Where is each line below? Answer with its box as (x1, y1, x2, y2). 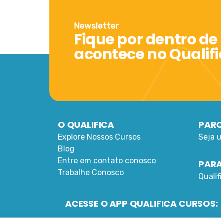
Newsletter (74, 21, 118, 31)
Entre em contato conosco (58, 156, 156, 165)
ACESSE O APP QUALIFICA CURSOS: (65, 197, 218, 210)
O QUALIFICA (58, 118, 114, 131)
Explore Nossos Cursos (58, 132, 141, 142)
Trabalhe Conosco (58, 168, 124, 177)
